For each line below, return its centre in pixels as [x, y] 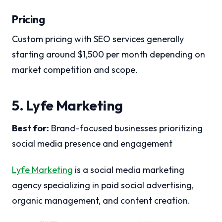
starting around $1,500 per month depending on [109, 55]
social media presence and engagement [92, 144]
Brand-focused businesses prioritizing [126, 128]
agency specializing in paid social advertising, [103, 185]
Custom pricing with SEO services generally [98, 39]
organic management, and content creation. [101, 201]
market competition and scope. [75, 70]
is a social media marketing [129, 170]
